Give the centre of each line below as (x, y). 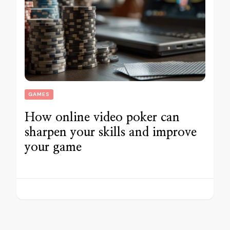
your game (53, 148)
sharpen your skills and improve (111, 133)
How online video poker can (102, 118)
